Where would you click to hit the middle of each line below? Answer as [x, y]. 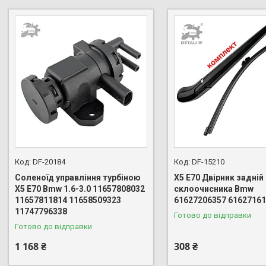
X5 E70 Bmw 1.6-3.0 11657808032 [80, 189]
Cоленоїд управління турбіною [78, 177]
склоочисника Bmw [213, 189]
